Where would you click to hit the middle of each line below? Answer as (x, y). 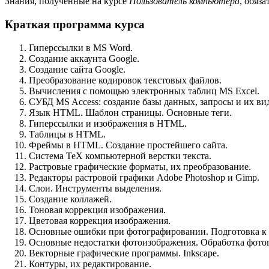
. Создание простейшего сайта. (164, 145)
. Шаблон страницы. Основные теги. (156, 112)
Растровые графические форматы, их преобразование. (140, 166)
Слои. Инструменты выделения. (95, 188)
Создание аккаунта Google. (84, 58)
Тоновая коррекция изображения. (97, 210)
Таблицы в (52, 134)
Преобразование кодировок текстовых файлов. (125, 80)
